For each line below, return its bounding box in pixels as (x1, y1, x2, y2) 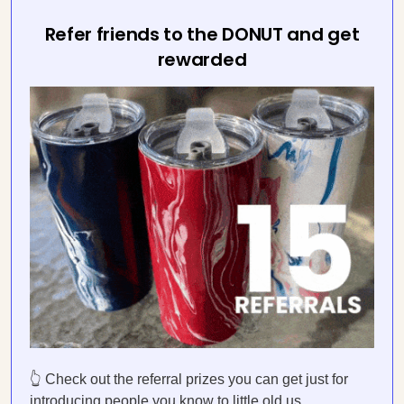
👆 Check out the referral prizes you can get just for (30, 372, 348, 387)
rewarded (157, 47, 247, 72)
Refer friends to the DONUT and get (44, 22, 360, 47)
